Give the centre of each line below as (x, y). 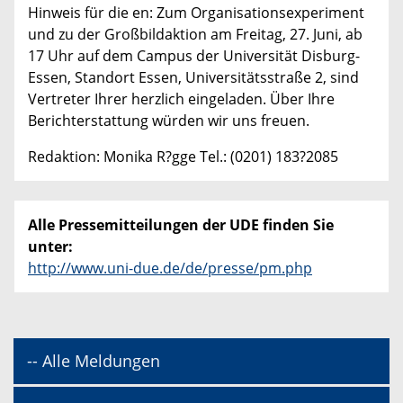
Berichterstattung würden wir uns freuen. (169, 121)
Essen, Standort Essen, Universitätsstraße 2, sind (193, 78)
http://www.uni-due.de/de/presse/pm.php (170, 269)
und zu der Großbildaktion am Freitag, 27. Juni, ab (195, 35)
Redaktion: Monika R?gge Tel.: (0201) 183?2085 (183, 157)
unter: (50, 247)
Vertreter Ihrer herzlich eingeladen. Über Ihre (181, 99)
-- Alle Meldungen (94, 361)
